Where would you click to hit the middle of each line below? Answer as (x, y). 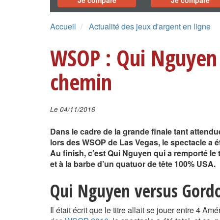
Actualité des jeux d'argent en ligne (150, 27)
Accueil (63, 27)
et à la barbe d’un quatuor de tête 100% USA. (133, 164)
